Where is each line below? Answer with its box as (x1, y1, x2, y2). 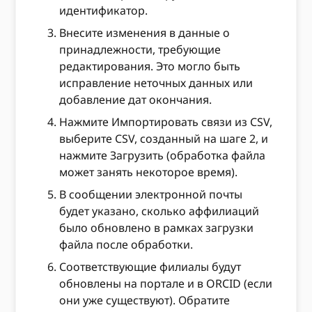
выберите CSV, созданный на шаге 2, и (59, 130, 269, 146)
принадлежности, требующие (59, 41, 221, 57)
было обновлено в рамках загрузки (59, 219, 254, 235)
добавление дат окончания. (59, 91, 212, 107)
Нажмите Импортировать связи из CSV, (59, 114, 273, 130)
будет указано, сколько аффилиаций (59, 203, 260, 219)
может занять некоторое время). (59, 164, 238, 180)
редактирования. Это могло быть (59, 58, 241, 74)
